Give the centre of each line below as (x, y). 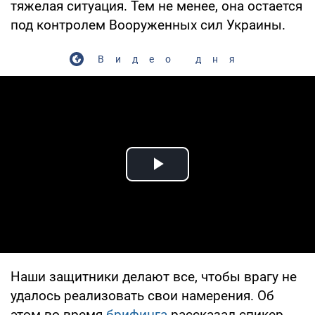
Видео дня (172, 59)
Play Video (208, 180)
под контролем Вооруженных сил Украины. (148, 25)
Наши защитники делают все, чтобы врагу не (154, 276)
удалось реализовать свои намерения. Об (142, 295)
